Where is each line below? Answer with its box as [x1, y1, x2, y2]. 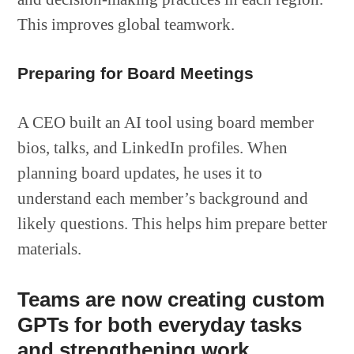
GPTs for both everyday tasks [17, 313, 303, 337]
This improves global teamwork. [17, 15, 235, 34]
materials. [17, 239, 82, 258]
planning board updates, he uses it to [17, 164, 263, 183]
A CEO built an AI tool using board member [17, 113, 314, 132]
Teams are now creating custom [17, 288, 326, 311]
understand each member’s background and [17, 189, 309, 208]
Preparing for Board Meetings [17, 64, 254, 82]
